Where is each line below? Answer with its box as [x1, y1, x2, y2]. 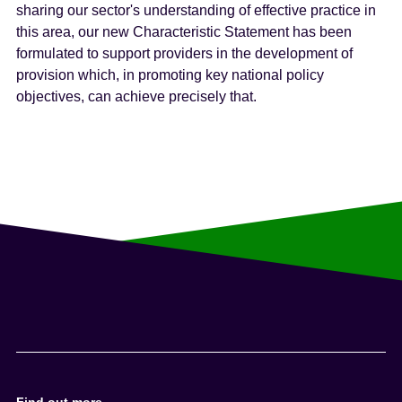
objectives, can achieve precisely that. [16, 88, 258, 104]
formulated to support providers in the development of [16, 45, 354, 61]
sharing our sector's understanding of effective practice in [16, 2, 377, 18]
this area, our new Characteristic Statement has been [16, 23, 353, 39]
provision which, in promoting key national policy [16, 66, 325, 83]
